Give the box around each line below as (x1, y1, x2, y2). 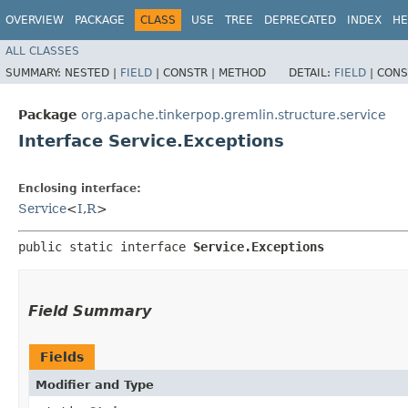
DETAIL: (289, 66, 334, 79)
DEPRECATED (264, 14, 336, 26)
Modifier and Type (36, 377, 154, 392)
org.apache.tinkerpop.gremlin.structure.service (81, 107, 386, 122)
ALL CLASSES (5, 44, 79, 57)
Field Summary (28, 301, 151, 320)
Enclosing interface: (18, 181, 141, 195)
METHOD (219, 66, 266, 79)
